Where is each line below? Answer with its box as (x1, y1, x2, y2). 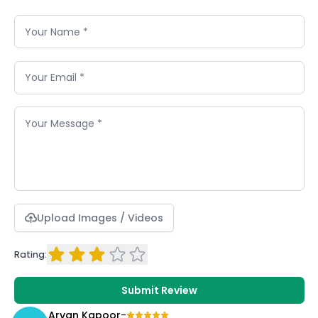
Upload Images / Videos (37, 210, 163, 225)
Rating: (13, 248, 47, 261)
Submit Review (121, 283, 197, 298)
